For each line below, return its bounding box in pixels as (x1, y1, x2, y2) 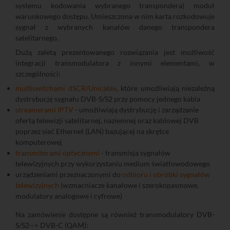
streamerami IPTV (15, 105, 73, 114)
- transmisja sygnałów (100, 148, 170, 157)
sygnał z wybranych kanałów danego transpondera (15, 22, 215, 31)
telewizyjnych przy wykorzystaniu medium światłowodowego (15, 159, 210, 168)
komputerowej (15, 137, 62, 146)
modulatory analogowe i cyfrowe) (15, 191, 122, 200)
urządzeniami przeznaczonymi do (15, 169, 122, 179)
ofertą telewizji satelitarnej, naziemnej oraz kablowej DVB (15, 116, 199, 125)
